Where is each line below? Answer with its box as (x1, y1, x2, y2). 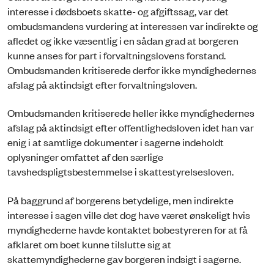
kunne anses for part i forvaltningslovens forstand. (7, 48, 226, 62)
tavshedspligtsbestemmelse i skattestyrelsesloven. (7, 165, 235, 179)
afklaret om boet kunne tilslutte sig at (7, 237, 171, 251)
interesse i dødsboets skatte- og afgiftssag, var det (7, 4, 229, 18)
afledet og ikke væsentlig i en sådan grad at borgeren (7, 33, 239, 47)
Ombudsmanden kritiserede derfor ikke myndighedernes (7, 62, 256, 76)
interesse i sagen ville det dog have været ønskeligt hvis (7, 207, 250, 221)
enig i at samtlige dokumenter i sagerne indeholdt (7, 135, 224, 149)
